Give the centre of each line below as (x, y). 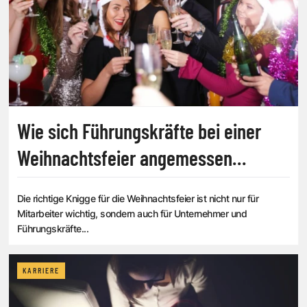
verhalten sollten (78, 185)
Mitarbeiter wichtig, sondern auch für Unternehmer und (132, 214)
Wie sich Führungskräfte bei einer (139, 131)
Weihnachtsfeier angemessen (125, 158)
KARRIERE (41, 271)
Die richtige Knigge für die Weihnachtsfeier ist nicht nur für (138, 199)
